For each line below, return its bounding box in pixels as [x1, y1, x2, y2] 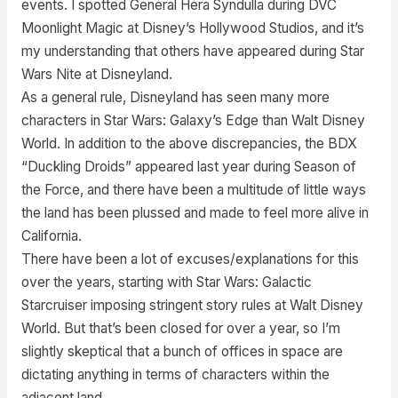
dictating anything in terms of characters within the [20, 365, 330, 383]
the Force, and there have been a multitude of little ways [20, 180, 366, 198]
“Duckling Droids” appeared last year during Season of [20, 157, 356, 175]
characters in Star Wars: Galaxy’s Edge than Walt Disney [20, 111, 365, 129]
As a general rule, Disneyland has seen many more [20, 88, 330, 106]
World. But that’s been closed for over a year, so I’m [20, 319, 340, 337]
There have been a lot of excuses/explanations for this [20, 250, 359, 267]
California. [20, 227, 82, 244]
